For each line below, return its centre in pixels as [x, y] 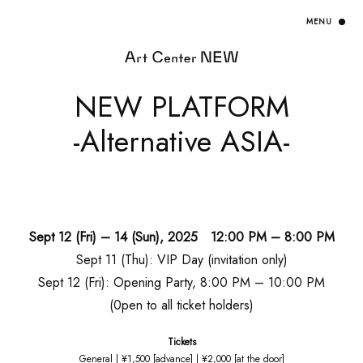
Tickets [181, 342]
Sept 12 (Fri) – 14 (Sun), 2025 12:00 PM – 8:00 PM [181, 237]
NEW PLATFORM [181, 107]
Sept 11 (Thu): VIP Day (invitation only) [181, 260]
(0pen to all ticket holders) [181, 305]
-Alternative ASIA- [181, 141]
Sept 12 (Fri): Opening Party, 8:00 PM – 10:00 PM [181, 283]
